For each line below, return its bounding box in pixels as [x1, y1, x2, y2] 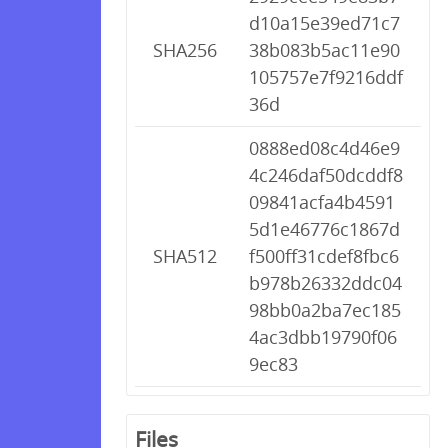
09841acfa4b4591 [249, 190, 395, 214]
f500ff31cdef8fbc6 [249, 244, 399, 268]
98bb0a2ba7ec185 [249, 298, 401, 322]
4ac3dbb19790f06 [249, 325, 397, 349]
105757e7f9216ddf [249, 65, 403, 89]
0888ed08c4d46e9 [249, 136, 400, 160]
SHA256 [153, 38, 217, 62]
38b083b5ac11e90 [249, 38, 400, 62]
